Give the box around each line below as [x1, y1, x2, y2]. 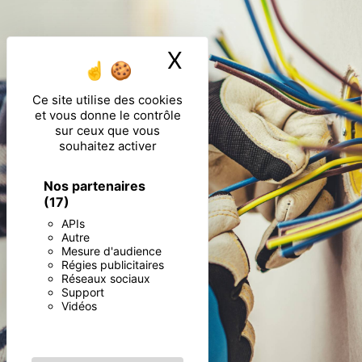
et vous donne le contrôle [34, 107, 181, 123]
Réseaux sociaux [61, 271, 150, 285]
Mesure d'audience [61, 244, 162, 258]
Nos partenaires [44, 178, 145, 194]
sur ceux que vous [55, 123, 160, 138]
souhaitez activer [58, 138, 157, 154]
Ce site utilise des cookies [32, 92, 183, 107]
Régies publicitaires [61, 258, 164, 271]
